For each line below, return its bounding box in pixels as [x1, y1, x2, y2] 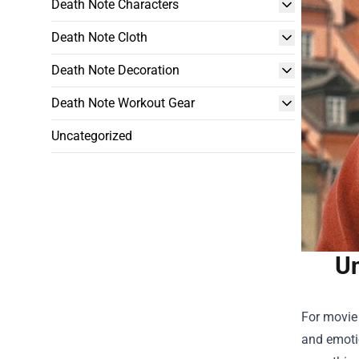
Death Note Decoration [51, 63, 179, 78]
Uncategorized [51, 128, 132, 143]
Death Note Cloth [51, 30, 147, 45]
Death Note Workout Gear [51, 95, 195, 111]
